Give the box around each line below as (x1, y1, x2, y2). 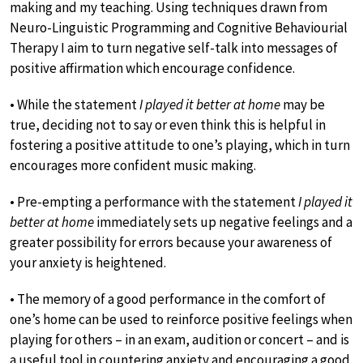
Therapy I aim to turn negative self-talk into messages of (10, 38, 338, 57)
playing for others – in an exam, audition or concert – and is (10, 330, 349, 348)
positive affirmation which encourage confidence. (10, 58, 295, 77)
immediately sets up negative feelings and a (94, 212, 352, 231)
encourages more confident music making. (10, 156, 256, 174)
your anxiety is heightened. (10, 253, 166, 271)
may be (280, 95, 325, 113)
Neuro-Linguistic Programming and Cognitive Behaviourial (10, 18, 348, 36)
